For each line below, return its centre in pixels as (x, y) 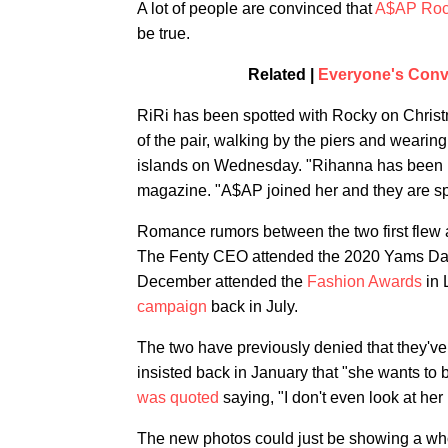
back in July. (252, 307)
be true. (163, 34)
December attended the (222, 282)
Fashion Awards (364, 282)
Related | (283, 75)
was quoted (178, 398)
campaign (172, 307)
